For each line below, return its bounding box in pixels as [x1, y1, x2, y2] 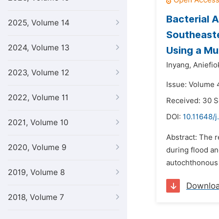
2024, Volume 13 [8, 43, 69, 52]
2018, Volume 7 [8, 193, 64, 202]
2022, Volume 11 [8, 93, 68, 102]
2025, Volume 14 [8, 18, 69, 27]
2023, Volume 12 [8, 68, 69, 77]
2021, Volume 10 [8, 118, 68, 127]
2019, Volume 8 [8, 168, 65, 177]
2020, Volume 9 [8, 143, 66, 152]
